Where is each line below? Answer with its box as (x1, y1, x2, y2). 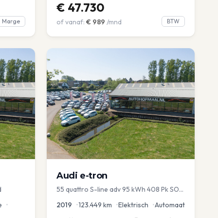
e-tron (80, 170, 108, 182)
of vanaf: (56, 18, 85, 27)
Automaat (155, 200, 185, 210)
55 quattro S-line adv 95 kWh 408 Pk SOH (56, 185, 183, 194)
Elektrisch (118, 200, 148, 210)
